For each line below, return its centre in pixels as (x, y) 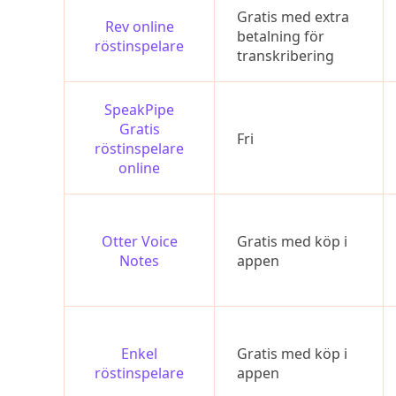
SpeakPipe (139, 110)
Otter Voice (139, 241)
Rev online (139, 27)
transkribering (286, 56)
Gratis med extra (293, 17)
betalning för (281, 36)
